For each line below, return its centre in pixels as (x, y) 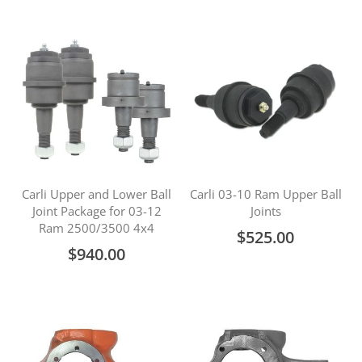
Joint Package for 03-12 (97, 211)
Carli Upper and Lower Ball (97, 194)
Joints (265, 211)
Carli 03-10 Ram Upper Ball (265, 194)
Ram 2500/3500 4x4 (97, 228)
